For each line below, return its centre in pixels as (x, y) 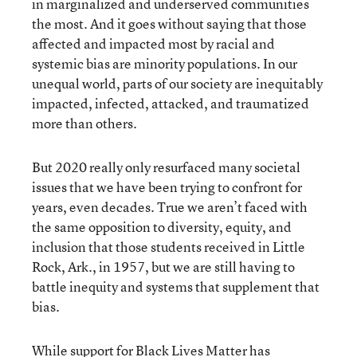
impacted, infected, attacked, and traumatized (171, 103)
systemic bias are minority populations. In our (165, 63)
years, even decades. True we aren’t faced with (170, 206)
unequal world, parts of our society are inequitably (177, 83)
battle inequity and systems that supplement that (176, 286)
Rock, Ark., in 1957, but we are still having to (163, 266)
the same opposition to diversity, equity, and (162, 226)
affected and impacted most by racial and (153, 43)
